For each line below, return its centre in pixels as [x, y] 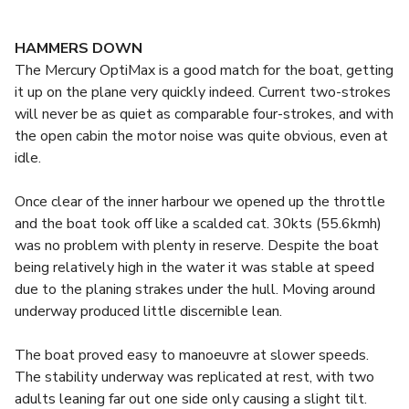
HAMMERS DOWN [79, 48]
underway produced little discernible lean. [148, 311]
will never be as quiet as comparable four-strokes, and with [204, 114]
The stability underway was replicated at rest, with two [194, 377]
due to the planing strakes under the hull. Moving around [195, 289]
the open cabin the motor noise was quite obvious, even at [201, 136]
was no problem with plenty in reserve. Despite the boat [197, 246]
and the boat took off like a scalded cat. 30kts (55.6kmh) [198, 224]
